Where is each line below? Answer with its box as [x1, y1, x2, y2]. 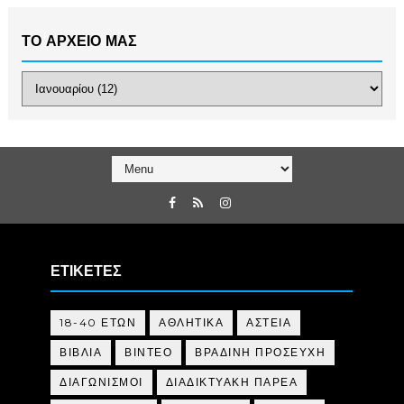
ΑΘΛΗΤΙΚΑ [159, 316, 225, 330]
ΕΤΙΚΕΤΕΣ [50, 262, 123, 280]
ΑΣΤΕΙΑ [246, 316, 292, 330]
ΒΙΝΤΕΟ [124, 345, 173, 360]
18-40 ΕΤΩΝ [60, 316, 137, 330]
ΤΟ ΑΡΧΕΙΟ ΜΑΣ [21, 32, 137, 50]
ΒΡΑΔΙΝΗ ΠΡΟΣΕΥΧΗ [195, 345, 326, 360]
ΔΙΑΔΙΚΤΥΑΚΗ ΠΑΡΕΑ [165, 375, 298, 390]
